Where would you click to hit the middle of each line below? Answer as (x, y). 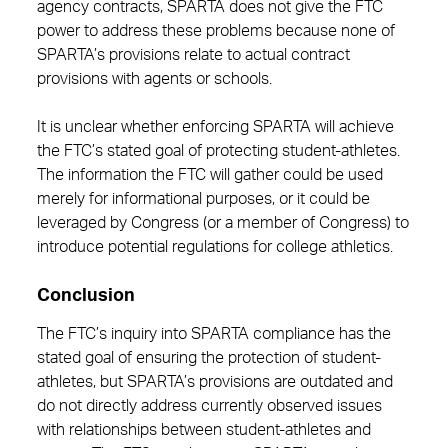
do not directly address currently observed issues (209, 406)
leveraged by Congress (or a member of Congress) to (223, 223)
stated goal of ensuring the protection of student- (209, 358)
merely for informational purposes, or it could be (203, 199)
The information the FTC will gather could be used (210, 175)
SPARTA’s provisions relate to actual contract (193, 55)
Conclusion (86, 296)
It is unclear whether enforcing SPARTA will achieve (215, 127)
